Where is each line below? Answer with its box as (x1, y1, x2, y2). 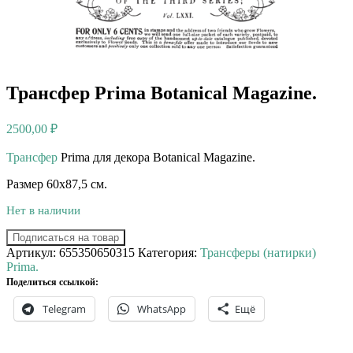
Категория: (138, 245, 200, 259)
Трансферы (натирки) (200, 245, 316, 259)
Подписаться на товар (13, 231, 119, 243)
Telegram (43, 301, 86, 316)
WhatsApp (137, 301, 186, 316)
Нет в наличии (6, 203, 80, 217)
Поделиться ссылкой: (6, 276, 98, 288)
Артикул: (6, 245, 59, 259)
